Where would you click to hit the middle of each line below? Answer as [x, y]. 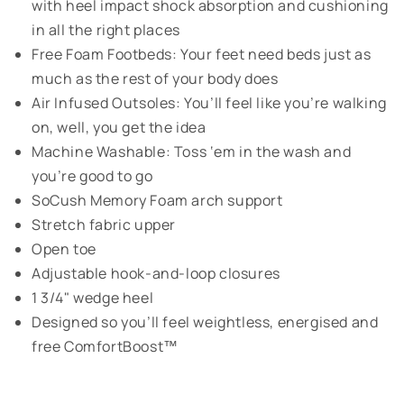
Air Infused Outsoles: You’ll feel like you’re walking [209, 103]
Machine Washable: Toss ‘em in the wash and [192, 152]
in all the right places [106, 30]
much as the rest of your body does [155, 79]
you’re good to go [92, 176]
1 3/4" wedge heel [93, 298]
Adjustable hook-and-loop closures [156, 274]
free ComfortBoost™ [105, 347]
